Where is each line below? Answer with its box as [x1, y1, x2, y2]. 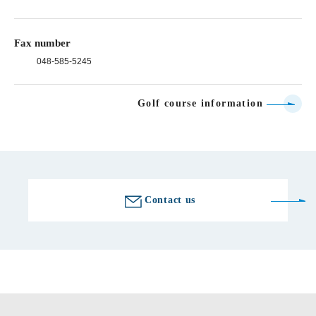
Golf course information [137, 97, 263, 109]
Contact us [145, 194, 195, 205]
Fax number [14, 37, 71, 49]
